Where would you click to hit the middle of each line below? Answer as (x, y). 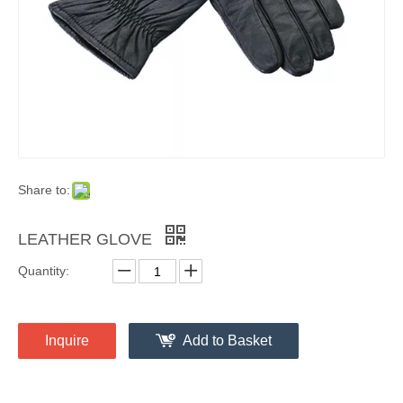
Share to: (44, 190)
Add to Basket (227, 340)
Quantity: (44, 271)
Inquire (67, 340)
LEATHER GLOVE (87, 239)
